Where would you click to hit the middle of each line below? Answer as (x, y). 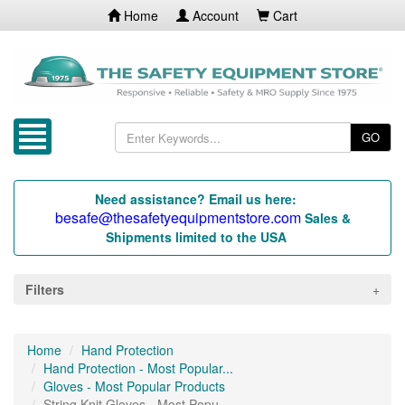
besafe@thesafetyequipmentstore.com (178, 218)
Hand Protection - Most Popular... (138, 368)
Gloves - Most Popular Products (134, 386)
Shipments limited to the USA (196, 237)
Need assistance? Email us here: (196, 199)
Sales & (327, 218)
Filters (45, 290)
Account (214, 15)
